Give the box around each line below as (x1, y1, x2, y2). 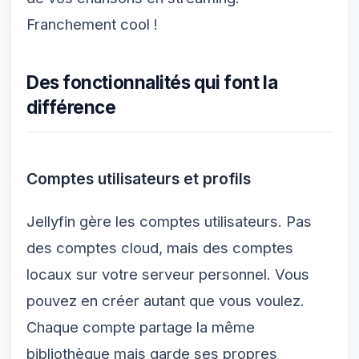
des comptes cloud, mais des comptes (26, 238, 293, 256)
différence (26, 95, 116, 118)
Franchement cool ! (26, 14, 158, 33)
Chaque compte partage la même (26, 317, 255, 336)
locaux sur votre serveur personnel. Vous (26, 264, 309, 283)
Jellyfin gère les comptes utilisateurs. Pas (26, 212, 312, 230)
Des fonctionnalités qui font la (26, 71, 278, 93)
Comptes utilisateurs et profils (26, 168, 251, 188)
